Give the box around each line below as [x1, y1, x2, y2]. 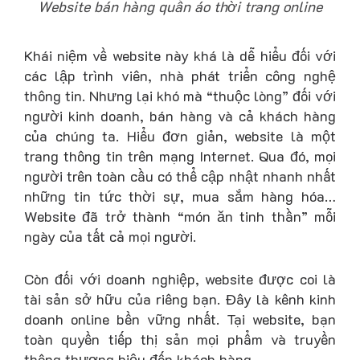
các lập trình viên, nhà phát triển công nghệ [24, 65, 336, 85]
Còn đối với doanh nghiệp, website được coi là [24, 269, 336, 289]
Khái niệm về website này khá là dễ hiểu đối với [24, 45, 336, 65]
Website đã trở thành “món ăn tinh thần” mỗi [24, 206, 336, 226]
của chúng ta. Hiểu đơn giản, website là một [24, 125, 336, 145]
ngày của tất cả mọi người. [24, 226, 196, 246]
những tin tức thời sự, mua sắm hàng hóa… [24, 186, 336, 206]
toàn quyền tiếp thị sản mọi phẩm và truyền [24, 329, 336, 350]
